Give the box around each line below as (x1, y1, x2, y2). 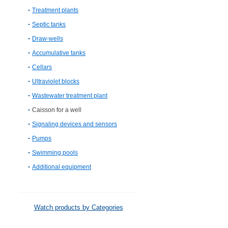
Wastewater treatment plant (32, 92, 107, 99)
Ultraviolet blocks (32, 78, 79, 85)
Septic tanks (32, 21, 66, 28)
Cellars (32, 64, 52, 71)
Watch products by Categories (34, 204, 123, 211)
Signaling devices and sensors (32, 121, 117, 128)
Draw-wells (32, 35, 63, 42)
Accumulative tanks (32, 49, 85, 56)
